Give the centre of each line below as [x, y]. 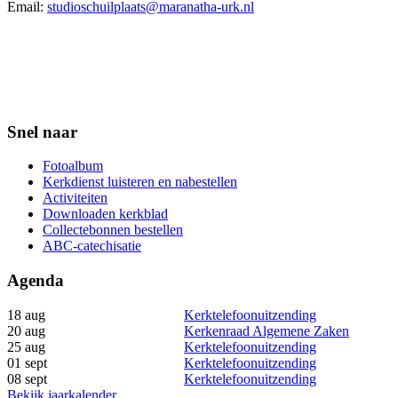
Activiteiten [75, 198]
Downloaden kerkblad [105, 214]
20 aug [26, 330]
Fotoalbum [73, 166]
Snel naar [42, 131]
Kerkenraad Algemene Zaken [267, 330]
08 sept [27, 378]
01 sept [27, 362]
